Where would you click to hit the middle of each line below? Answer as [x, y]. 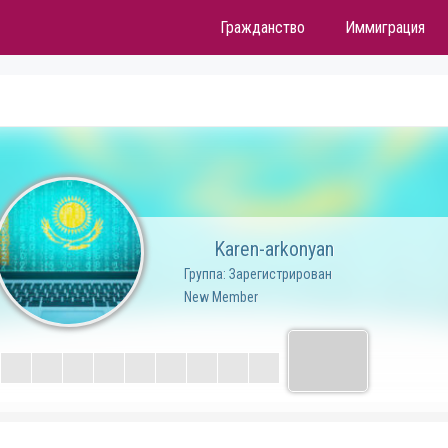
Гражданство [262, 27]
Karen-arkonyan [272, 249]
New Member [221, 297]
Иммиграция [384, 27]
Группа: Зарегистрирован [258, 274]
